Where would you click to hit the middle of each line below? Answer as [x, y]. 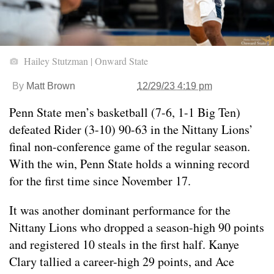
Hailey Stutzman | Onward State [85, 61]
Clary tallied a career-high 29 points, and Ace [122, 262]
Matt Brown [51, 86]
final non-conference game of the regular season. [130, 147]
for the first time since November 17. [100, 181]
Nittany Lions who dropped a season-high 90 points [137, 228]
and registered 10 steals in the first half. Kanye [124, 245]
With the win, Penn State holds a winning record [129, 164]
